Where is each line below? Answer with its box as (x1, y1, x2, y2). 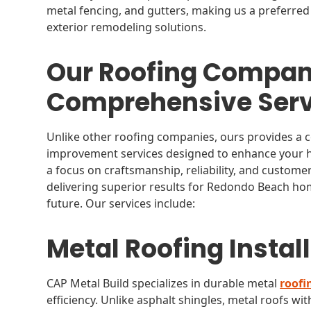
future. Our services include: (47, 196, 196, 211)
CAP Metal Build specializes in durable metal (47, 276, 280, 291)
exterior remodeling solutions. (47, 19, 207, 35)
